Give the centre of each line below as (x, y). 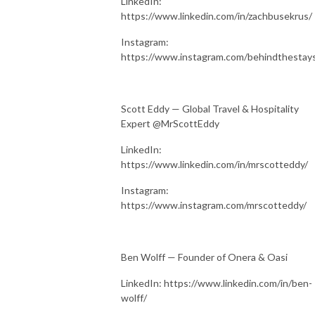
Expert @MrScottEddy (170, 123)
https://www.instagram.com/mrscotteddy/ (214, 205)
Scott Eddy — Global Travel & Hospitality (210, 108)
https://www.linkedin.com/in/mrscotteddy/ (214, 164)
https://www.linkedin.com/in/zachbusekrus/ (217, 15)
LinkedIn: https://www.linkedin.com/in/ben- (217, 283)
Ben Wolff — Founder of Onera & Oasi (204, 257)
